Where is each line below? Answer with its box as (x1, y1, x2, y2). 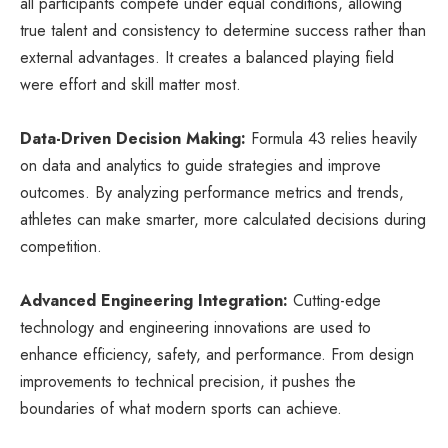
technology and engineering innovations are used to (20, 315, 371, 339)
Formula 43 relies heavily (246, 126, 417, 150)
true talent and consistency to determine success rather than (20, 18, 426, 42)
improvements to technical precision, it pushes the (20, 369, 356, 393)
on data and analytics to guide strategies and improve (20, 153, 381, 177)
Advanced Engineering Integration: (20, 288, 288, 312)
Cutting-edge (288, 288, 381, 312)
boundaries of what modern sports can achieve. (20, 396, 342, 420)
